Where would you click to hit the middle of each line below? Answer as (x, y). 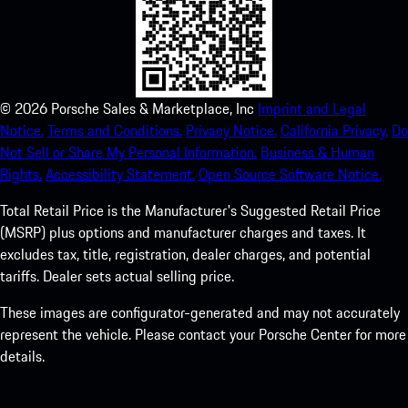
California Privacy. (334, 131)
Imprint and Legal (312, 109)
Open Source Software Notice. (290, 174)
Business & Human (317, 153)
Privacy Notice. (231, 131)
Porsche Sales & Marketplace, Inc (153, 109)
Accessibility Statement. (120, 174)
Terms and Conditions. (115, 131)
